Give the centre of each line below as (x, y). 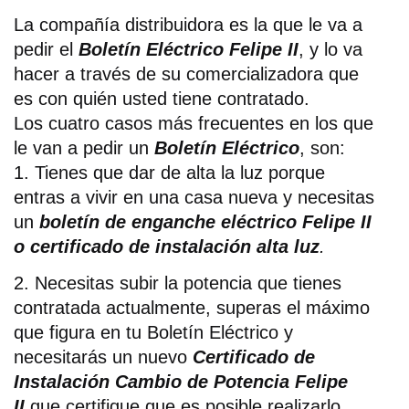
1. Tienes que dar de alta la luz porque (169, 172)
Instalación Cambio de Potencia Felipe (181, 381)
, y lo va (330, 49)
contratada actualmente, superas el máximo (192, 307)
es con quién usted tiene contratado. (162, 98)
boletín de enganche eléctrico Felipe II (205, 221)
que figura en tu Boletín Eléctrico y (153, 332)
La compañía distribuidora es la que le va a (188, 24)
